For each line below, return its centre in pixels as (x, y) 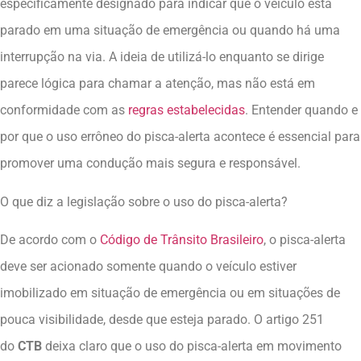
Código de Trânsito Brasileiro (182, 240)
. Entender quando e (301, 110)
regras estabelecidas (187, 110)
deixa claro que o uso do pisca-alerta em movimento (193, 346)
